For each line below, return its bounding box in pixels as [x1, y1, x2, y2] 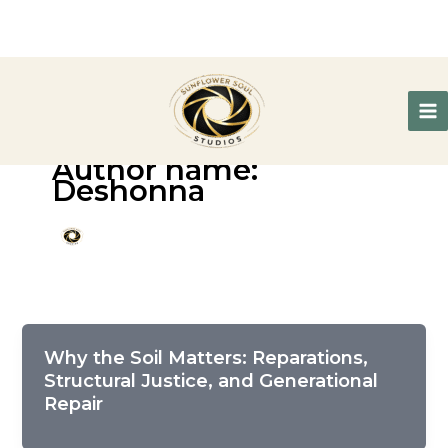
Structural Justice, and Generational [44, 368, 379, 392]
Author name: [51, 152, 258, 188]
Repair [44, 391, 104, 415]
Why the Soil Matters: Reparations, [44, 345, 369, 369]
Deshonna [51, 173, 205, 209]
